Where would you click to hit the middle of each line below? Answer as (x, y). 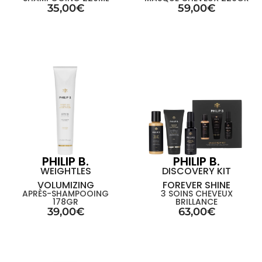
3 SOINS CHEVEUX (196, 194)
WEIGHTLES (65, 171)
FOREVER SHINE (196, 185)
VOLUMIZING (65, 185)
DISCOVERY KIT (196, 171)
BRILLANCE (196, 202)
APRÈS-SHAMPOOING (65, 194)
